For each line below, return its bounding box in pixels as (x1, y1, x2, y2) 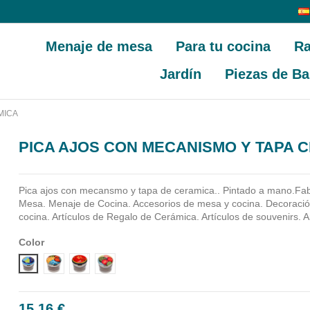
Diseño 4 (104, 257, 144, 268)
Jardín (159, 66, 201, 82)
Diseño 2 (53, 257, 93, 268)
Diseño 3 (79, 257, 118, 268)
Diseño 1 (28, 257, 67, 268)
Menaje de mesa (46, 39, 153, 54)
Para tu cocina (176, 39, 271, 54)
